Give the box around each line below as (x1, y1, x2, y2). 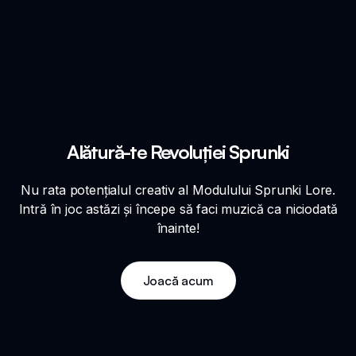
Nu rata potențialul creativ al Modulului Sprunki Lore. (20, 181, 336, 198)
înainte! (157, 219, 199, 236)
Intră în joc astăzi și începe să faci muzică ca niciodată (18, 200, 338, 217)
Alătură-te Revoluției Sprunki (67, 139, 289, 164)
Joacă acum (142, 272, 214, 288)
